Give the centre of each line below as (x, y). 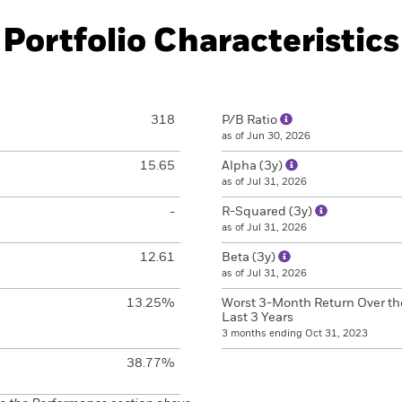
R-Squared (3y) (268, 212)
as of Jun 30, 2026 (266, 136)
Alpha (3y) (253, 166)
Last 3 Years (258, 318)
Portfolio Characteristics (201, 42)
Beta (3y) (250, 258)
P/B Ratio (251, 120)
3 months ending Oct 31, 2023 (295, 333)
